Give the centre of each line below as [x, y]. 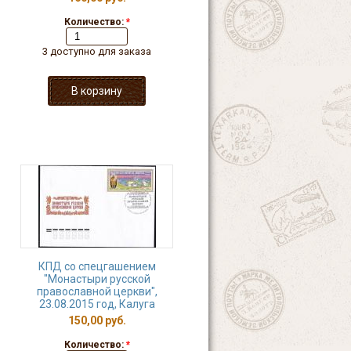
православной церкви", [97, 291]
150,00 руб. [97, 320]
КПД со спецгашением [97, 266]
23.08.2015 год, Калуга [97, 304]
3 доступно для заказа [97, 51]
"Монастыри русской [97, 279]
